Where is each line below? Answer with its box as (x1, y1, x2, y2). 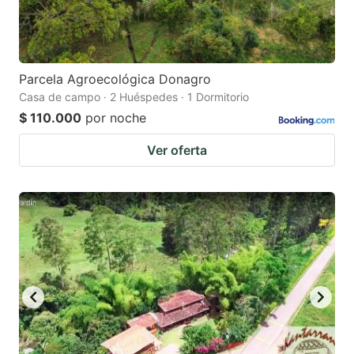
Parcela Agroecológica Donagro (19, 70, 211, 87)
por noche (85, 109, 146, 126)
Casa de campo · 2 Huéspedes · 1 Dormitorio (19, 89, 249, 104)
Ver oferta (147, 141, 207, 158)
